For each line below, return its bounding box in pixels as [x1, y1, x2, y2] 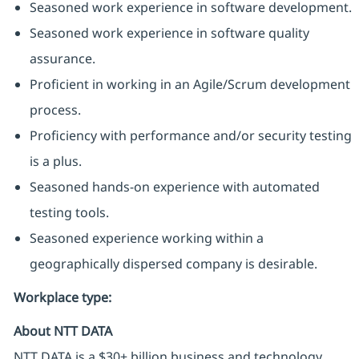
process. [29, 101, 81, 119]
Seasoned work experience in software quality [29, 24, 309, 42]
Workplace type [13, 288, 108, 307]
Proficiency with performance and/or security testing [29, 127, 352, 145]
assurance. [29, 50, 95, 68]
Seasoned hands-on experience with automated [29, 178, 320, 196]
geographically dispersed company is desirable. [29, 255, 317, 273]
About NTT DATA [13, 322, 112, 341]
